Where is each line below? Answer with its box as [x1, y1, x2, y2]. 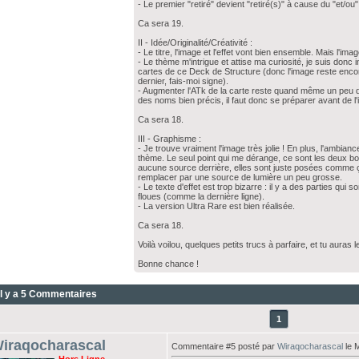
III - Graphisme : [138, 134, 202, 143]
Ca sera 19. [138, 18, 184, 28]
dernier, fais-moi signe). [138, 76, 229, 86]
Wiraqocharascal [276, 341, 343, 351]
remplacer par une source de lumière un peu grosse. [138, 172, 343, 182]
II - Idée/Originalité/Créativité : [138, 38, 253, 47]
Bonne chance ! [138, 259, 200, 268]
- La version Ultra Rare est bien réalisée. [138, 201, 296, 211]
